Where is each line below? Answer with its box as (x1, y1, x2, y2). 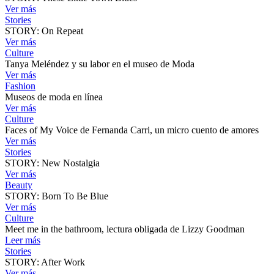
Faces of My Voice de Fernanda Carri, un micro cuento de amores (5, 124, 259, 135)
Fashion (5, 80, 35, 91)
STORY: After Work (5, 256, 85, 267)
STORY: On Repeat (5, 25, 83, 36)
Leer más (5, 234, 40, 245)
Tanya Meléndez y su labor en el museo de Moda (5, 58, 194, 69)
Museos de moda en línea (5, 91, 103, 102)
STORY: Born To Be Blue (5, 190, 108, 201)
